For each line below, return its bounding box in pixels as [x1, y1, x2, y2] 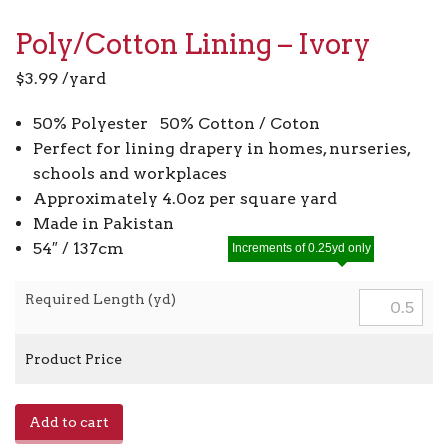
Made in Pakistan [32, 213, 174, 233]
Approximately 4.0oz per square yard [32, 188, 337, 208]
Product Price [25, 350, 122, 367]
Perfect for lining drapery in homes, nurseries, [32, 138, 410, 158]
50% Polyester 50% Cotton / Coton [32, 113, 320, 133]
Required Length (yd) [25, 290, 176, 307]
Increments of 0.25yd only [231, 241, 371, 256]
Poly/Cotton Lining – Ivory [15, 26, 370, 61]
